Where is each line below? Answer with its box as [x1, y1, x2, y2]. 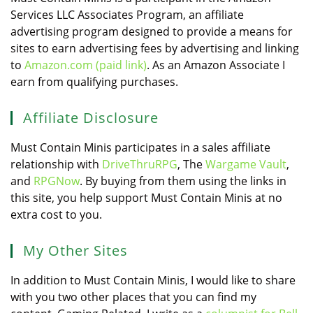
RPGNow [34, 173, 80, 189]
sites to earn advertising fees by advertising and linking [10, 41, 299, 57]
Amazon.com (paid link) [24, 57, 147, 73]
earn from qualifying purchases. [10, 74, 178, 90]
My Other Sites [23, 241, 128, 261]
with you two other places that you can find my [10, 289, 256, 305]
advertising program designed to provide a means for [10, 24, 293, 40]
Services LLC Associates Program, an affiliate [10, 7, 244, 23]
